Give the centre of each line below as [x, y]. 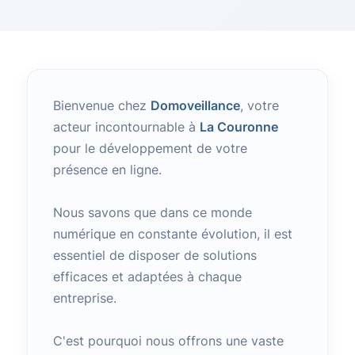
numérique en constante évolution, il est [172, 234]
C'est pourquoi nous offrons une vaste [168, 341]
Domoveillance [195, 105]
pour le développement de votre [150, 148]
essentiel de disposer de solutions [155, 255]
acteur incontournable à [126, 127]
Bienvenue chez [101, 105]
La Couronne [239, 127]
